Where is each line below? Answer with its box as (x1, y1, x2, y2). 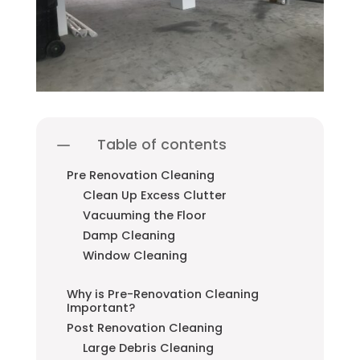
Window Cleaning (82, 247, 187, 264)
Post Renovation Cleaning (66, 319, 223, 336)
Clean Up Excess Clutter (82, 186, 227, 203)
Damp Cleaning (82, 227, 175, 243)
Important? (66, 299, 135, 316)
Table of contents (96, 135, 227, 155)
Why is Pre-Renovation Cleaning (66, 285, 259, 302)
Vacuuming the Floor (82, 207, 207, 223)
